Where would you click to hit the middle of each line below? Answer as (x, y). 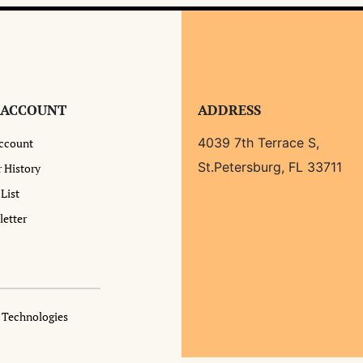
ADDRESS (229, 109)
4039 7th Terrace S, (258, 142)
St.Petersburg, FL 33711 (270, 167)
